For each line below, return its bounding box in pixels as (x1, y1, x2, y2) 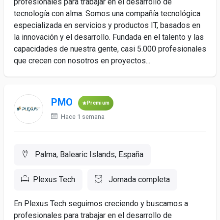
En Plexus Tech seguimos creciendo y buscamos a (14, 199, 188, 208)
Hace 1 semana (59, 113, 105, 120)
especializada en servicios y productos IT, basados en (14, 21, 200, 30)
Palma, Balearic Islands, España (33, 150, 143, 159)
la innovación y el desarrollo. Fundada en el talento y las (14, 32, 204, 42)
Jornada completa (107, 175, 170, 184)
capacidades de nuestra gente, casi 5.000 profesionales (14, 44, 206, 54)
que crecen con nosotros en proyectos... (14, 56, 150, 65)
